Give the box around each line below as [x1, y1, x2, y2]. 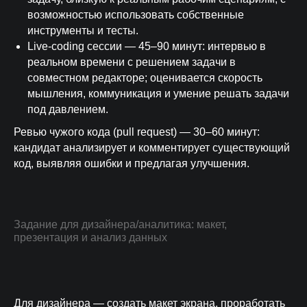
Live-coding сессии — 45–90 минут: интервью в [27, 40, 266, 52]
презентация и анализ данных [14, 232, 167, 243]
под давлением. [27, 103, 108, 115]
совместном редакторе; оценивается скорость [27, 72, 262, 84]
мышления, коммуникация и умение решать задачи [27, 88, 289, 99]
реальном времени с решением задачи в [27, 56, 236, 68]
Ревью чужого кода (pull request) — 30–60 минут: [14, 126, 260, 138]
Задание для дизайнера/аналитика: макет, [14, 219, 227, 230]
